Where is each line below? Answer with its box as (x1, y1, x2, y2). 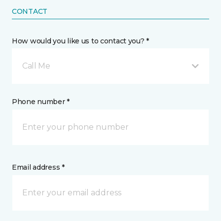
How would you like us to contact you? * (12, 37, 149, 46)
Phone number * (12, 97, 70, 107)
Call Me (22, 61, 50, 71)
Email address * (12, 163, 65, 172)
